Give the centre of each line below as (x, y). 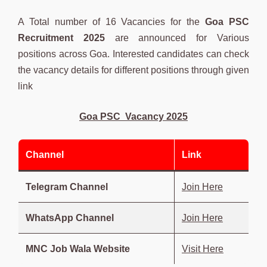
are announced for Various (177, 38)
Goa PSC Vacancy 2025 (133, 116)
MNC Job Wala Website (78, 249)
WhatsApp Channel (70, 218)
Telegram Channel (67, 187)
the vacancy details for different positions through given (133, 70)
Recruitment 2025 (61, 38)
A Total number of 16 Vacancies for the (109, 21)
